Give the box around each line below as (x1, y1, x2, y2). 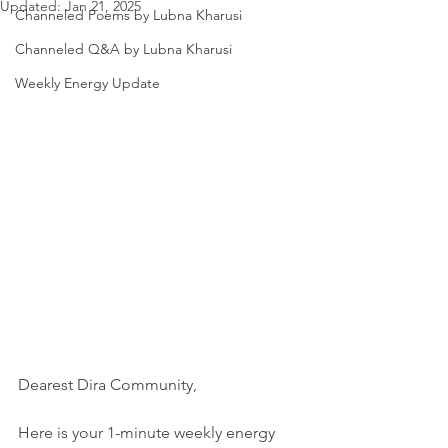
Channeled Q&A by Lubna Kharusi (15, 40, 232, 59)
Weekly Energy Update (15, 74, 160, 93)
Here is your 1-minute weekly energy (18, 423, 279, 443)
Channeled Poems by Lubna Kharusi (15, 6, 242, 25)
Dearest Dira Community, (18, 375, 197, 395)
